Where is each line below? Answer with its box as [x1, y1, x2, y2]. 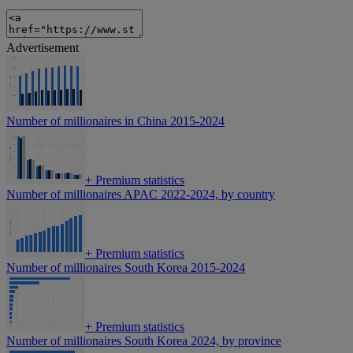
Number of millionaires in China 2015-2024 [6, 114, 225, 128]
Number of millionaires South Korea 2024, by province [6, 334, 281, 348]
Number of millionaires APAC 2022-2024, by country [6, 188, 275, 202]
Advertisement [6, 41, 79, 55]
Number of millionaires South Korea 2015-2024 [6, 261, 245, 275]
